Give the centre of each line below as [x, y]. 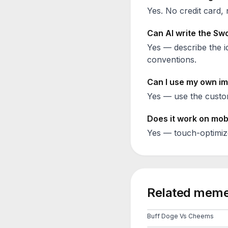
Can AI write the [180, 33]
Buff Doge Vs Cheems [180, 216]
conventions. [172, 60]
